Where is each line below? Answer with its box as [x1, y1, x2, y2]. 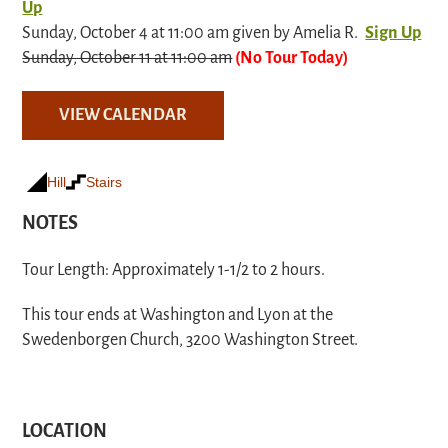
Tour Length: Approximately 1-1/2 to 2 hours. [22, 261, 326, 280]
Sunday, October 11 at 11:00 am [22, 49, 233, 68]
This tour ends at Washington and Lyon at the [22, 306, 334, 325]
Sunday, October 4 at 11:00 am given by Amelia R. [22, 24, 359, 43]
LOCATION [22, 422, 108, 442]
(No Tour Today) [235, 49, 349, 68]
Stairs [86, 173, 123, 190]
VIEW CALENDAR [59, 106, 188, 125]
